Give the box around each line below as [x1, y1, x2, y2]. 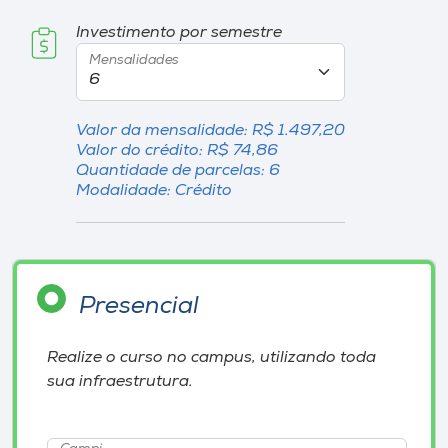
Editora [12, 331, 77, 350]
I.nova [12, 36, 65, 55]
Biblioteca [12, 272, 98, 291]
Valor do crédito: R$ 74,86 [75, 143, 278, 159]
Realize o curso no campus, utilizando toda [47, 350, 376, 367]
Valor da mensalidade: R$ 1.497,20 [75, 123, 345, 139]
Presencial [79, 295, 199, 320]
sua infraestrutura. [47, 374, 193, 391]
